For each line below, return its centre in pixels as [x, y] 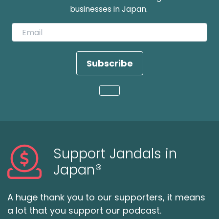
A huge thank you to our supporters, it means [106, 197]
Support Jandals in [115, 154]
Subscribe [109, 63]
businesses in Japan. [109, 9]
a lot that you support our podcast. [84, 210]
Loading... [131, 97]
